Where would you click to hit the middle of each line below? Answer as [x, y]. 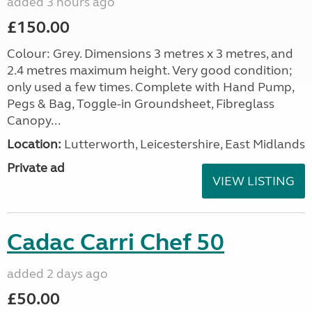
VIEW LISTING [253, 181]
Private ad [36, 168]
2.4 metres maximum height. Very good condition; [150, 70]
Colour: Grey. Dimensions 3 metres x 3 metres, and [150, 54]
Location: [34, 144]
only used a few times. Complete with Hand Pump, [150, 87]
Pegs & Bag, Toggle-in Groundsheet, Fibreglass [141, 104]
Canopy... [34, 120]
